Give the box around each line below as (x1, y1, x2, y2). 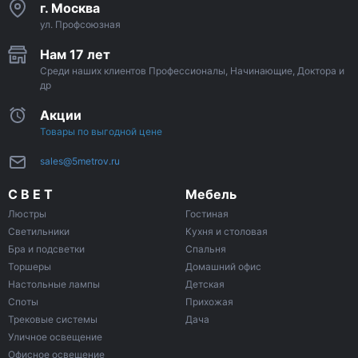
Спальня (185, 243, 226, 256)
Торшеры (8, 261, 51, 273)
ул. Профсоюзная (40, 18, 121, 30)
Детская (185, 278, 225, 291)
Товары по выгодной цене (40, 125, 162, 137)
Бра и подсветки (8, 243, 85, 256)
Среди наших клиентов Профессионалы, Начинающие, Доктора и (40, 64, 344, 77)
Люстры (8, 208, 46, 221)
